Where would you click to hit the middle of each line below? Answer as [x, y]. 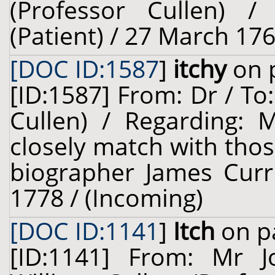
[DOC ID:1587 [84, 69]
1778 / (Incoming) [107, 198]
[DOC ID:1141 [84, 231]
